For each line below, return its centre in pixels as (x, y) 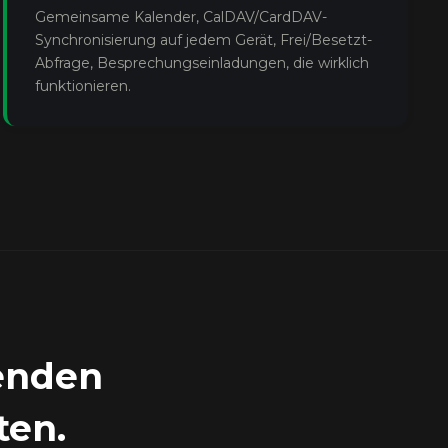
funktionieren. (82, 86)
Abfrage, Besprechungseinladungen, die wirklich (201, 63)
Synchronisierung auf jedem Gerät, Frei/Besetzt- (203, 40)
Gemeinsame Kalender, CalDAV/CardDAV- (180, 17)
